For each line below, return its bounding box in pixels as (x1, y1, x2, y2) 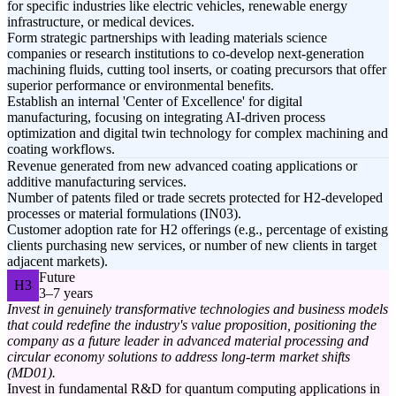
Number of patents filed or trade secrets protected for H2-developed (7, 190, 383, 206)
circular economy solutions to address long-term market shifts (7, 349, 350, 365)
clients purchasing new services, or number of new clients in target (7, 238, 377, 254)
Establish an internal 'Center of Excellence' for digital (7, 94, 302, 110)
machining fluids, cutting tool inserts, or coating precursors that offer (7, 62, 386, 78)
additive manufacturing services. (7, 174, 187, 190)
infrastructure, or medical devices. (7, 14, 194, 30)
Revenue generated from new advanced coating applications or (7, 158, 357, 174)
